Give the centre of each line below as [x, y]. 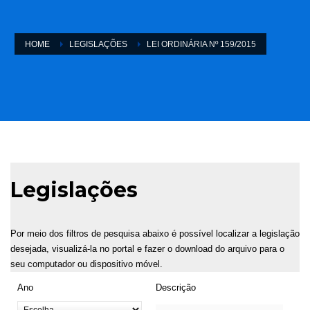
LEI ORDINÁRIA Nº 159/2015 [201, 44]
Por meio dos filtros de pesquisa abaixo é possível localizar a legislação [155, 233]
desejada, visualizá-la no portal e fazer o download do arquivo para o [147, 248]
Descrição [176, 287]
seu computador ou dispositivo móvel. [86, 264]
